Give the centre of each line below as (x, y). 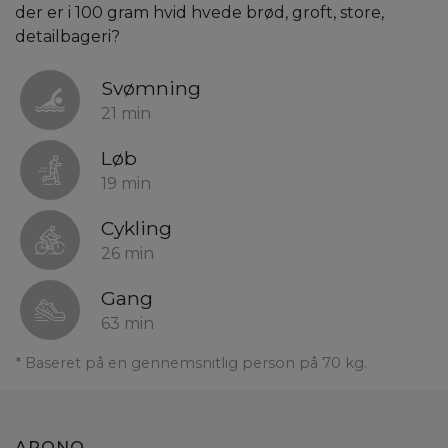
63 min (127, 324)
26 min (127, 254)
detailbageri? (67, 37)
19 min (126, 184)
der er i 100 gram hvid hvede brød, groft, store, (199, 13)
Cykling (136, 228)
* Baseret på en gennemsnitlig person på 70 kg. (191, 363)
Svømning (151, 88)
